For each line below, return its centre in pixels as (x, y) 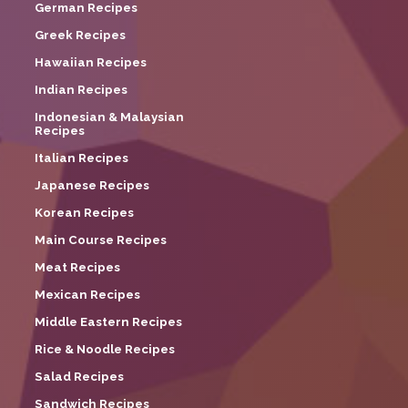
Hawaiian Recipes (91, 62)
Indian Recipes (81, 89)
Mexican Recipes (87, 294)
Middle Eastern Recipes (108, 321)
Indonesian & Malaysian (109, 117)
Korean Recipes (84, 212)
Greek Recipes (80, 35)
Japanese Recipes (92, 185)
